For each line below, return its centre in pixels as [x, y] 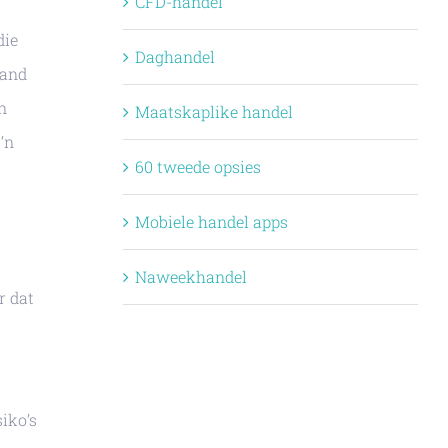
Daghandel [174, 57]
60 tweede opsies [197, 167]
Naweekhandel [190, 277]
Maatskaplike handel [213, 112]
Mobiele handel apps [211, 222]
